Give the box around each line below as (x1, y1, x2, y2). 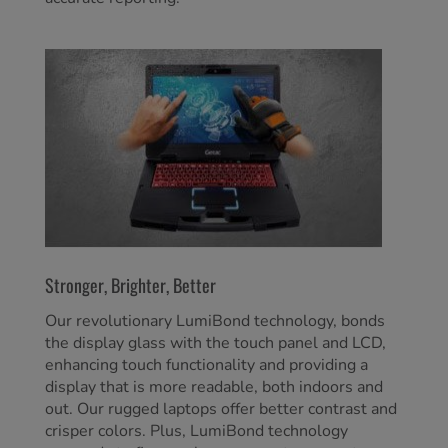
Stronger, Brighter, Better (45, 271, 216, 298)
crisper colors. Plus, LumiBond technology (45, 419, 348, 442)
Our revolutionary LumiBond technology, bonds (45, 309, 385, 332)
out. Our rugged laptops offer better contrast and (45, 397, 397, 420)
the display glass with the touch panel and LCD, (45, 331, 386, 354)
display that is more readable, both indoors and (45, 375, 383, 398)
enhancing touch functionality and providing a (45, 353, 368, 376)
